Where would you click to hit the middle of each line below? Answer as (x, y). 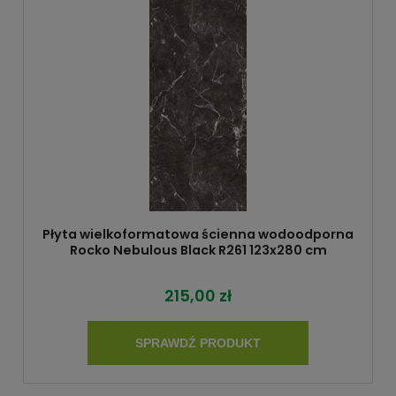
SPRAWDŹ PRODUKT (198, 343)
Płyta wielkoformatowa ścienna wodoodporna (198, 235)
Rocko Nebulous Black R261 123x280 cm (198, 251)
